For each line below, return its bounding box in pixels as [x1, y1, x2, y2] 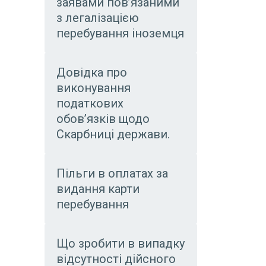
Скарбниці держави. [56, 127, 170, 141]
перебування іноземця [56, 26, 184, 40]
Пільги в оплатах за [56, 166, 168, 180]
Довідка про [56, 65, 127, 80]
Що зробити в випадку [56, 236, 185, 251]
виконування [56, 81, 131, 95]
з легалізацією [56, 11, 139, 25]
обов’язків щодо [56, 112, 150, 126]
